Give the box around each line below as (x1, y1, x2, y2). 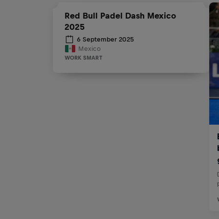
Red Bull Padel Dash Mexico (64, 11, 176, 21)
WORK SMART (64, 55, 103, 61)
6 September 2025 (76, 36, 134, 43)
